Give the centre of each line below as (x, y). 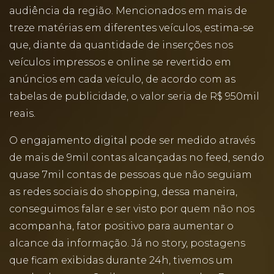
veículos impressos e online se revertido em (120, 62)
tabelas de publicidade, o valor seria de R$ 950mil (134, 96)
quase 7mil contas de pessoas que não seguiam (131, 175)
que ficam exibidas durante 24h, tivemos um (121, 260)
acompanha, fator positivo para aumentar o (121, 226)
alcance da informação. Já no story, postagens (127, 243)
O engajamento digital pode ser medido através (132, 140)
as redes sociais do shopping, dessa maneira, (123, 192)
